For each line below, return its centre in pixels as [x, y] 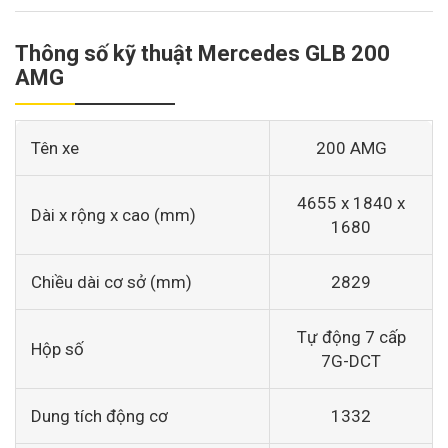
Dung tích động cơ [99, 416]
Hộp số [57, 349]
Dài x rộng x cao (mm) [113, 215]
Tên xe [55, 148]
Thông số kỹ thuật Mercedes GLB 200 [202, 53]
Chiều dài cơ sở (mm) [111, 282]
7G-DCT [351, 361]
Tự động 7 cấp [351, 337]
